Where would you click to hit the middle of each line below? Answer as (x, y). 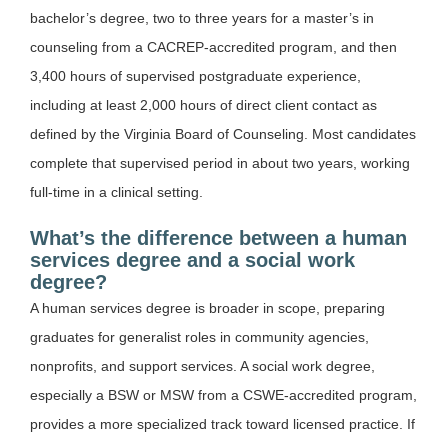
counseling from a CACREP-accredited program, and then (213, 47)
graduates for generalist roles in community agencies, (199, 337)
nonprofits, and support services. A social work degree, (202, 366)
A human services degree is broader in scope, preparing (207, 308)
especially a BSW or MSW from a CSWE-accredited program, (223, 395)
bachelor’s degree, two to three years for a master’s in (202, 18)
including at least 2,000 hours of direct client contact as (203, 105)
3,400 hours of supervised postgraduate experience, (195, 76)
